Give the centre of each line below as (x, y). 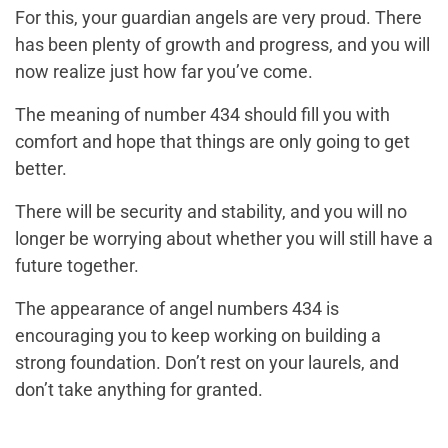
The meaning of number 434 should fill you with (202, 115)
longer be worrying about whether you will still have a (224, 239)
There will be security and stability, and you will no (211, 212)
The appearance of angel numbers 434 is (177, 309)
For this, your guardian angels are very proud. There (218, 18)
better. (41, 169)
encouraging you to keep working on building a (198, 336)
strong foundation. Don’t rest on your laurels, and (207, 363)
